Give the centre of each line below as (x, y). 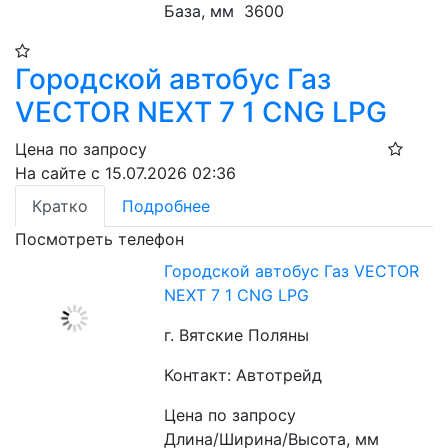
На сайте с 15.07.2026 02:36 (125, 173)
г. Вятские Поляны (237, 335)
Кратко (60, 206)
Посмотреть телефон (99, 239)
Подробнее (166, 206)
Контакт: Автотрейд (243, 375)
